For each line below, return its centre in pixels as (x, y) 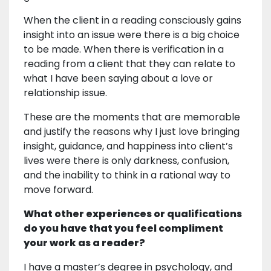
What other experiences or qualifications (133, 214)
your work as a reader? (84, 243)
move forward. (60, 190)
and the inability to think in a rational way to (127, 175)
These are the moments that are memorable (132, 117)
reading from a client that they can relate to (129, 64)
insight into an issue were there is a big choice (132, 35)
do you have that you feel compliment (123, 229)
